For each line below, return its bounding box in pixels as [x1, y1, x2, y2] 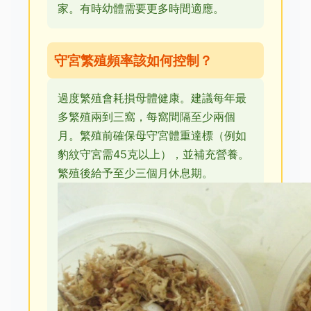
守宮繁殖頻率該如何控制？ [54, 52, 212, 69]
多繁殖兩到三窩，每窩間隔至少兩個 [58, 110, 235, 124]
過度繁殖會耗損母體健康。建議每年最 [58, 91, 246, 105]
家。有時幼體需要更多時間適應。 [58, 1, 224, 15]
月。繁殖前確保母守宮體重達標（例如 [58, 128, 246, 142]
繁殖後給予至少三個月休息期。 [58, 166, 213, 180]
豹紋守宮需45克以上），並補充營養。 [58, 147, 249, 161]
